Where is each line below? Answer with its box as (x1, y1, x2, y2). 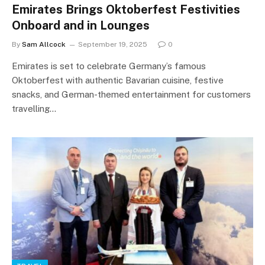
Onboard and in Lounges (12, 18, 150, 33)
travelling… (12, 103, 56, 114)
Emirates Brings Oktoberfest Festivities (12, 2, 240, 17)
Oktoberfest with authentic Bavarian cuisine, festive (12, 75, 224, 85)
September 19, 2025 (78, 40, 147, 49)
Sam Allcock (22, 40, 66, 49)
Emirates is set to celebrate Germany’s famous (12, 60, 206, 71)
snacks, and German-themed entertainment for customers (12, 89, 251, 99)
